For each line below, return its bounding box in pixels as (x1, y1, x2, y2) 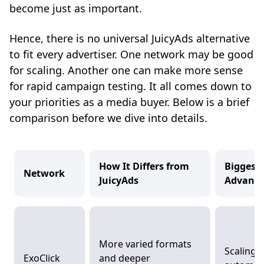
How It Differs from (99, 160, 189, 173)
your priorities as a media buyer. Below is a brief (9, 95, 249, 110)
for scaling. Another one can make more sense (9, 63, 243, 78)
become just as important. (9, 1, 142, 16)
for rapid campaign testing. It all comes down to (9, 79, 252, 94)
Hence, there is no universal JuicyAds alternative (9, 31, 250, 46)
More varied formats (99, 237, 192, 251)
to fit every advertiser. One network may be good (9, 47, 253, 62)
